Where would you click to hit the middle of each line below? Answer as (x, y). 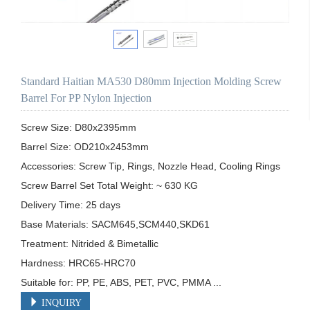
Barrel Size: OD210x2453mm (85, 146)
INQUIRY (60, 302)
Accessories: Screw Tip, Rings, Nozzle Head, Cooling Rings (151, 166)
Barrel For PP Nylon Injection (86, 98)
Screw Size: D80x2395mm (79, 127)
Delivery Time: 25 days (71, 204)
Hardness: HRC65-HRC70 (78, 263)
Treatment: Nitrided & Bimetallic (90, 243)
